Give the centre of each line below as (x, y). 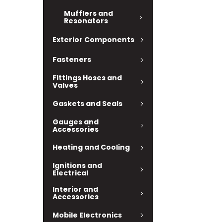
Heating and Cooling (91, 147)
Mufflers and (88, 13)
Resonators (86, 21)
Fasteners (72, 60)
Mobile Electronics (87, 215)
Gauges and (76, 122)
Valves (65, 85)
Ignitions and (77, 166)
